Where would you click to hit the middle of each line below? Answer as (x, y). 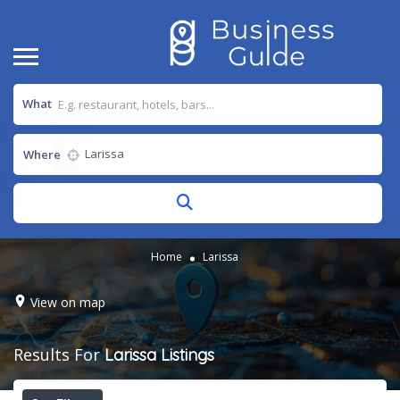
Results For (59, 354)
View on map (68, 302)
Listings (187, 354)
